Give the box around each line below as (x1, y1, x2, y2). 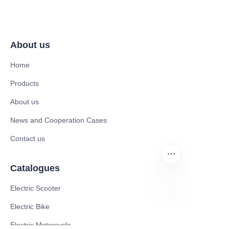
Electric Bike (10, 202, 50, 211)
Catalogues (10, 163, 60, 173)
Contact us (10, 134, 45, 143)
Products (10, 79, 39, 87)
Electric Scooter (10, 184, 61, 192)
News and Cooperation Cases (10, 116, 107, 124)
